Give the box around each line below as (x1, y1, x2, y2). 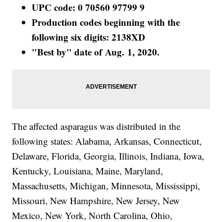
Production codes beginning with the (32, 15, 180, 29)
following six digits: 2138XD (32, 30, 146, 44)
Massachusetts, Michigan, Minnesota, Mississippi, (12, 179, 201, 192)
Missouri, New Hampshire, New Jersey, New (12, 194, 180, 207)
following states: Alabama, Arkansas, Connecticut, (12, 135, 202, 148)
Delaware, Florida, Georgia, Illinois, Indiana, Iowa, (12, 150, 205, 163)
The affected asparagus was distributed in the (12, 120, 181, 133)
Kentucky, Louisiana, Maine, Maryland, (12, 165, 164, 177)
